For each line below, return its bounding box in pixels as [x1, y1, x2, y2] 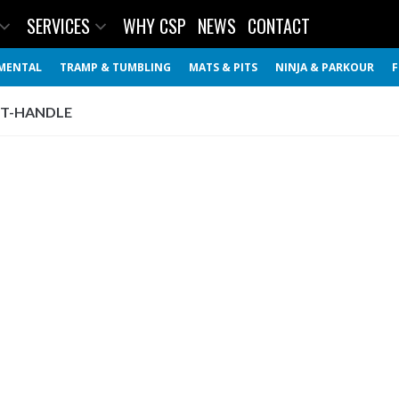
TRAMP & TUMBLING [60, 60, 171, 75]
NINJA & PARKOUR [275, 60, 374, 75]
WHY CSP [123, 12, 186, 39]
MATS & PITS [189, 60, 257, 75]
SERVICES [27, 12, 90, 39]
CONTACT [248, 12, 310, 39]
